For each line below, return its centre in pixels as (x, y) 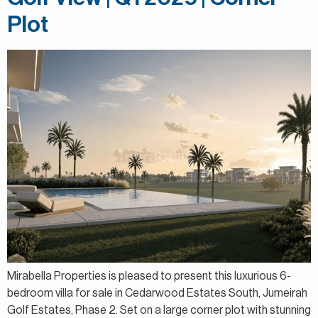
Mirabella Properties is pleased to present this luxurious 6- (149, 276)
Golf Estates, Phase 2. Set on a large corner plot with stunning (159, 310)
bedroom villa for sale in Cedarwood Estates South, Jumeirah (157, 293)
